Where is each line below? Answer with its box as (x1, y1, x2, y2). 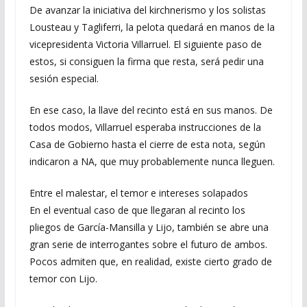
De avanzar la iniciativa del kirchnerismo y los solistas (29, 3, 266, 16)
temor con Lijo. (29, 272, 97, 285)
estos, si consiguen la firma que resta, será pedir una (29, 55, 264, 68)
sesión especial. (29, 72, 99, 85)
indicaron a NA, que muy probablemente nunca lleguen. (29, 155, 275, 168)
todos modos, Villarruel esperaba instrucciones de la (29, 121, 261, 134)
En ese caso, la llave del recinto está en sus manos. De (29, 103, 273, 116)
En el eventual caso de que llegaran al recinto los (29, 204, 245, 217)
